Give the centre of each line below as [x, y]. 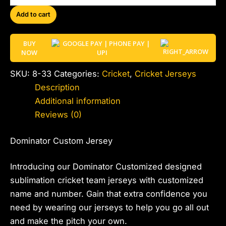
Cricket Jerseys [165, 73]
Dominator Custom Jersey [61, 140]
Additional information [78, 101]
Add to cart [33, 14]
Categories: [78, 73]
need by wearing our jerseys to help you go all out [109, 208]
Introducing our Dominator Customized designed [106, 167]
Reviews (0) [59, 114]
